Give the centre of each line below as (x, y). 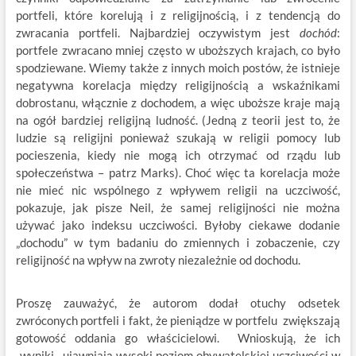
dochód (319, 33)
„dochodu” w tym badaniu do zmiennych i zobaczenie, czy (178, 242)
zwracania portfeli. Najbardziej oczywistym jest (158, 33)
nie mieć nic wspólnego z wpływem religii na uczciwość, (178, 190)
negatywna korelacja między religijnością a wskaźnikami (178, 85)
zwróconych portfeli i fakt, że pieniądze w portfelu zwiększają (178, 320)
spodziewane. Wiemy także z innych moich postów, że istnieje (178, 68)
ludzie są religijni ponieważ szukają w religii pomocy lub (178, 137)
